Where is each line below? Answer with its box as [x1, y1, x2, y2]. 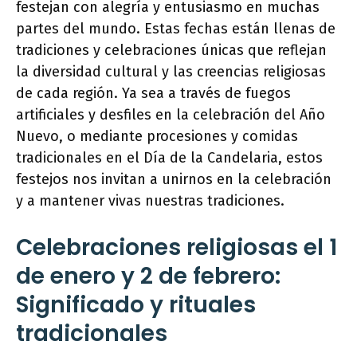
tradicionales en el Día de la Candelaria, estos [16, 149, 323, 167]
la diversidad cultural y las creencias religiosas [16, 63, 326, 80]
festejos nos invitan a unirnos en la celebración [16, 171, 331, 188]
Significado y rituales [16, 289, 256, 320]
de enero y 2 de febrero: [16, 261, 280, 292]
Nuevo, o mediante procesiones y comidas [16, 127, 298, 145]
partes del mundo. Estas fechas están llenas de [16, 20, 335, 37]
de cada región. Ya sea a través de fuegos [16, 84, 291, 102]
